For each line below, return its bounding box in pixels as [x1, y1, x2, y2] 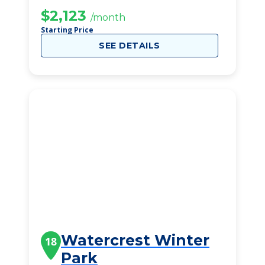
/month [91, 12, 125, 23]
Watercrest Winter [61, 231, 209, 249]
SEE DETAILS [99, 40, 160, 51]
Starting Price [41, 25, 93, 35]
